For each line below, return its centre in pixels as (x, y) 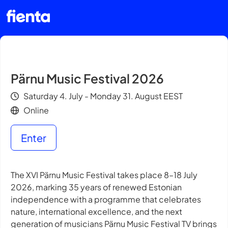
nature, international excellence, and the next (96, 212)
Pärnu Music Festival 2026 (87, 78)
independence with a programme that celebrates (107, 199)
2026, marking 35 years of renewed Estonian (96, 187)
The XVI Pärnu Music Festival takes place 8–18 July (104, 175)
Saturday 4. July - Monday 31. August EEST (103, 96)
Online (36, 110)
